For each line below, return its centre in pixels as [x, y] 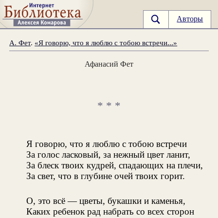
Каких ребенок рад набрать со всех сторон [110, 211]
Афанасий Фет [109, 64]
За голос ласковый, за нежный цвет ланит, [108, 154]
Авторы [190, 19]
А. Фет [20, 42]
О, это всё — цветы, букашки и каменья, [106, 200]
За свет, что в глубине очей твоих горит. [106, 176]
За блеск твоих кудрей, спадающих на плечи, [115, 165]
